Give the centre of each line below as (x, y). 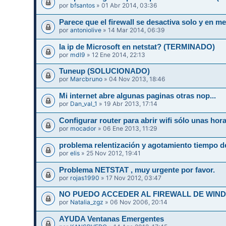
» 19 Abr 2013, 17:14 (128, 104)
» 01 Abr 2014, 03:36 (126, 5)
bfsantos (83, 5)
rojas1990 (85, 178)
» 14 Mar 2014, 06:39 (133, 30)
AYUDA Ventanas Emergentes (112, 219)
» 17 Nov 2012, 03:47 (131, 178)
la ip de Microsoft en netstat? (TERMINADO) (137, 47)
